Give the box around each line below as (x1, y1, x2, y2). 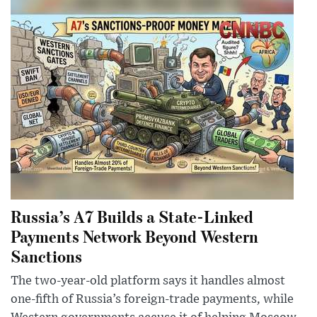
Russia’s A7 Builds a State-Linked (11, 204, 253, 227)
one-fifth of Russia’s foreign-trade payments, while (11, 292, 294, 306)
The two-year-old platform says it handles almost (11, 274, 285, 287)
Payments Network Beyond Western (11, 224, 258, 247)
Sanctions (11, 244, 82, 267)
